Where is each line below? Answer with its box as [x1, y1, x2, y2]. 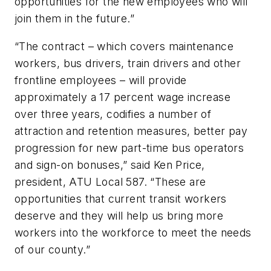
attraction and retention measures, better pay [15, 125, 247, 138]
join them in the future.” [15, 12, 134, 25]
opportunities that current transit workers [15, 192, 227, 206]
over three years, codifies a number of [15, 108, 212, 121]
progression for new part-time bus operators [15, 142, 244, 155]
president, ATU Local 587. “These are [15, 175, 206, 189]
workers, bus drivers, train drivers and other [15, 57, 241, 70]
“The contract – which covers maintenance [15, 40, 233, 53]
